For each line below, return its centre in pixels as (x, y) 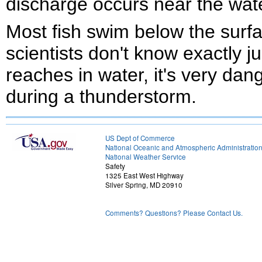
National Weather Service (146, 157)
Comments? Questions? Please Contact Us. (174, 213)
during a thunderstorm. (101, 96)
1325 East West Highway (144, 175)
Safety (115, 166)
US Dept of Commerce (140, 138)
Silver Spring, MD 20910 (144, 185)
